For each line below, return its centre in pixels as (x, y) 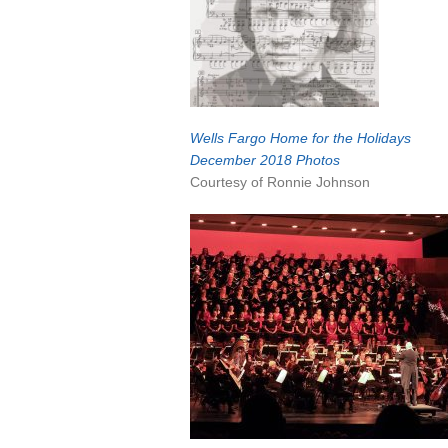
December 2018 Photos (265, 160)
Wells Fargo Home (251, 138)
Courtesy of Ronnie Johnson (280, 182)
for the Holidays (361, 138)
